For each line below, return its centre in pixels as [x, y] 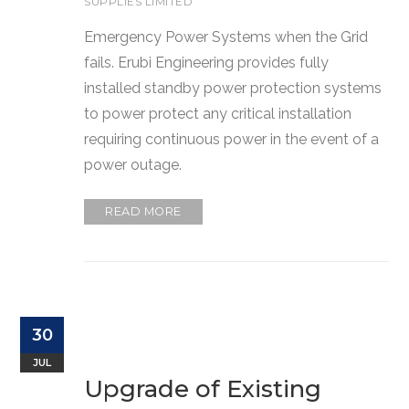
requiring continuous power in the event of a [232, 139]
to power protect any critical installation [218, 113]
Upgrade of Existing [203, 388]
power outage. [133, 164]
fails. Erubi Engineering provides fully [207, 62]
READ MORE [143, 211]
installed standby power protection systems [233, 88]
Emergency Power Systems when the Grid [226, 37]
